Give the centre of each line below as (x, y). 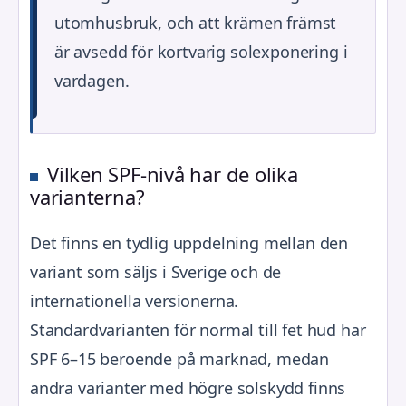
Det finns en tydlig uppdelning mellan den (189, 243)
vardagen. (92, 81)
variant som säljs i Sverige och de (156, 272)
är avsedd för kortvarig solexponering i (201, 52)
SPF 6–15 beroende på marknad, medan (180, 359)
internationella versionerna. (135, 301)
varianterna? (87, 197)
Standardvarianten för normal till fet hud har (198, 330)
